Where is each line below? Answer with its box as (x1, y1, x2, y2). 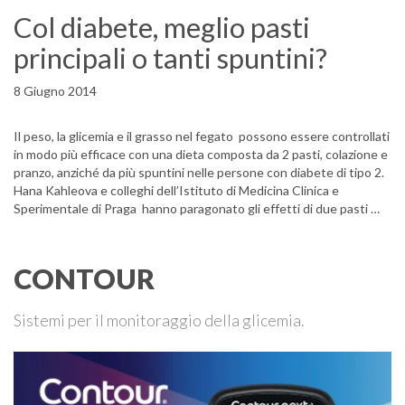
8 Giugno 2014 (14, 83, 97, 99)
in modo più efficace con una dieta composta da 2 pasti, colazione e (14, 146, 388, 162)
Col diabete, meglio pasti (14, 10, 310, 44)
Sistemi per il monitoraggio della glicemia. (14, 310, 305, 330)
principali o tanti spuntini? (14, 41, 327, 75)
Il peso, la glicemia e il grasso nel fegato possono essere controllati (14, 128, 390, 144)
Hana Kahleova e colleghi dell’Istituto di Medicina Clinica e (14, 183, 339, 198)
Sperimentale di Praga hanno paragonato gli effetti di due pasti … (14, 201, 380, 216)
